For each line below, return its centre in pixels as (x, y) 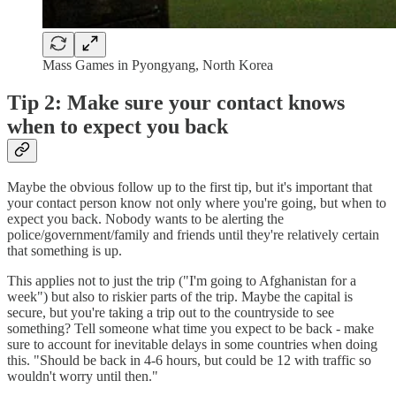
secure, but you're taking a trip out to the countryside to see (171, 313)
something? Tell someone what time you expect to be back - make (190, 329)
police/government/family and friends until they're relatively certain (193, 235)
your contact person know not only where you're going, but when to (197, 203)
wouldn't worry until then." (83, 377)
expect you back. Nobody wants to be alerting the (145, 219)
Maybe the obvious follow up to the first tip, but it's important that (190, 187)
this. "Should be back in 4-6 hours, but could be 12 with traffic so (189, 361)
